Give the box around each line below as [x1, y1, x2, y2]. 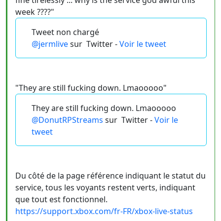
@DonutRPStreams [32, 114, 103, 125]
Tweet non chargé [32, 27, 99, 37]
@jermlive [32, 38, 68, 49]
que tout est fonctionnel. [15, 194, 108, 205]
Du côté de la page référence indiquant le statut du [15, 170, 206, 181]
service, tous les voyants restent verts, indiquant [15, 182, 195, 193]
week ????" [15, 6, 54, 17]
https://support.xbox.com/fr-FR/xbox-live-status [15, 206, 193, 217]
